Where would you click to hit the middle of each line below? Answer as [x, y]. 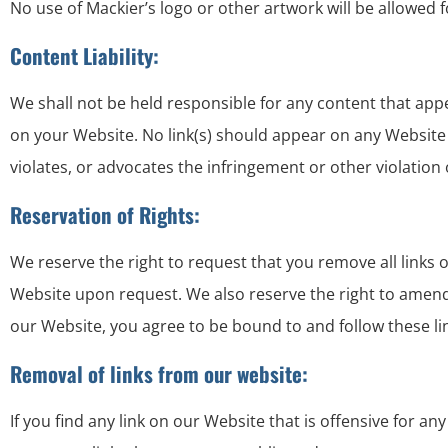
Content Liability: [84, 55]
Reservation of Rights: [105, 214]
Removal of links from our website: [159, 373]
